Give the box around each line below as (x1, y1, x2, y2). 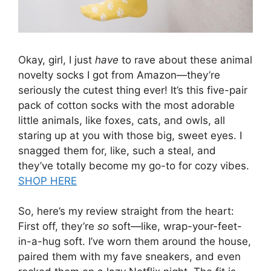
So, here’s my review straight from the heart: (18, 205, 234, 218)
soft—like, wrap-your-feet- (109, 220, 242, 233)
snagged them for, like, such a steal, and (18, 144, 216, 157)
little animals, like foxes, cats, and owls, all (18, 114, 225, 126)
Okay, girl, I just (18, 53, 95, 66)
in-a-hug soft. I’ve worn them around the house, (18, 235, 251, 248)
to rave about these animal (119, 53, 252, 66)
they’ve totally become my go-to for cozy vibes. (18, 159, 249, 172)
